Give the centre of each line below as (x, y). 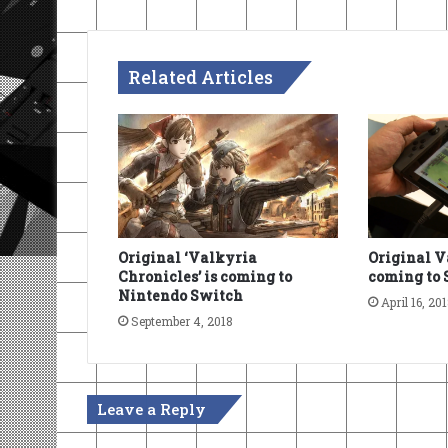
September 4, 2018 (182, 321)
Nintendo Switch (180, 296)
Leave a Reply (151, 409)
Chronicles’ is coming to (205, 277)
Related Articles (200, 77)
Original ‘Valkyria (187, 258)
